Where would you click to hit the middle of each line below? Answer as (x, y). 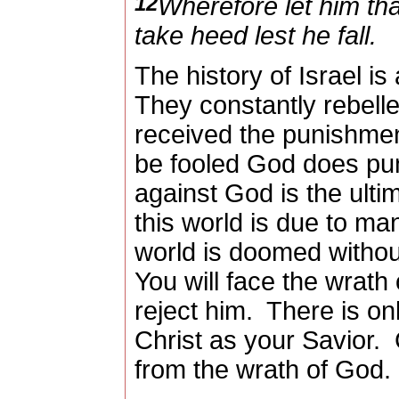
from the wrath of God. (262, 370)
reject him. (193, 311)
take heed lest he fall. (255, 36)
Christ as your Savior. (257, 341)
